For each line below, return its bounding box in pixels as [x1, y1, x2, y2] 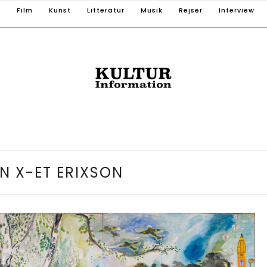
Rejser [179, 5, 203, 15]
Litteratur [87, 5, 125, 15]
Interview [219, 5, 254, 15]
